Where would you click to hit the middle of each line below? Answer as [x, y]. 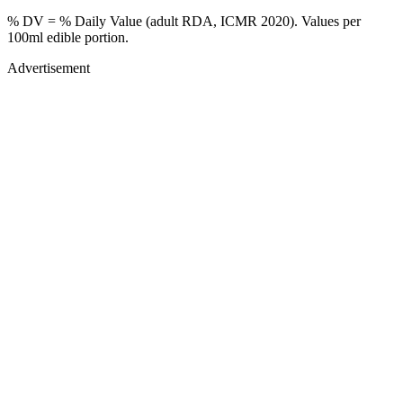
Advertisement [49, 67]
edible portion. [86, 37]
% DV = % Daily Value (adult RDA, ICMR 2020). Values [175, 21]
